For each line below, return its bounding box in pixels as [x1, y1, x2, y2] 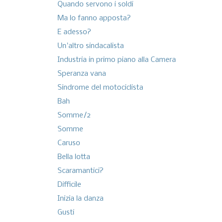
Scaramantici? [57, 167, 104, 175]
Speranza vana [57, 70, 106, 78]
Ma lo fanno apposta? [57, 14, 131, 23]
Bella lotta [57, 153, 90, 162]
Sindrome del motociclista [57, 84, 143, 92]
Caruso [57, 139, 80, 148]
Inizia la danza [57, 195, 104, 203]
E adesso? [57, 28, 91, 37]
